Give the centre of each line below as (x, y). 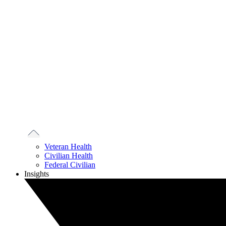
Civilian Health (69, 156)
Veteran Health (68, 147)
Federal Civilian (70, 165)
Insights (37, 174)
